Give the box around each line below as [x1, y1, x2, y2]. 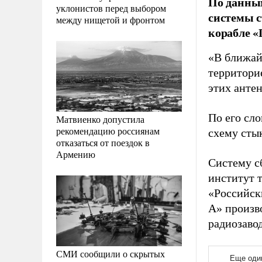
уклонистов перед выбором [56, 1, 166, 14]
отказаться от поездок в [56, 136, 150, 149]
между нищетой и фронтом [56, 13, 165, 26]
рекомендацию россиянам [56, 124, 160, 137]
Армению [56, 147, 95, 160]
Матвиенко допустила [56, 112, 144, 125]
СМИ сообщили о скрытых [56, 247, 165, 260]
